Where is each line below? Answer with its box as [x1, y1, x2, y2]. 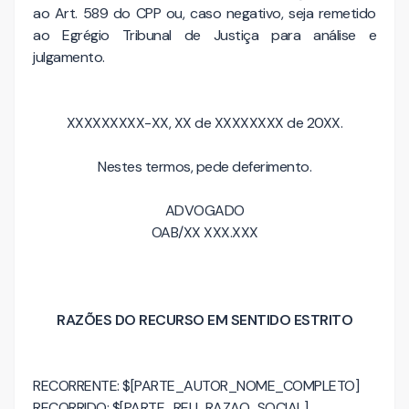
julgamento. [33, 47, 105, 67]
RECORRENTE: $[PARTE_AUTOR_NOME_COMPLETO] [33, 376, 359, 395]
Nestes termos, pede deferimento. [98, 157, 311, 176]
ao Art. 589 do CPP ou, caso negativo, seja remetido [33, 4, 376, 23]
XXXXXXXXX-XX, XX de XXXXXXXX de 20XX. [66, 113, 343, 132]
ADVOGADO [164, 201, 245, 220]
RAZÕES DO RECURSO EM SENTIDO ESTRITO [57, 310, 352, 330]
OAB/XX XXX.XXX [151, 223, 258, 242]
